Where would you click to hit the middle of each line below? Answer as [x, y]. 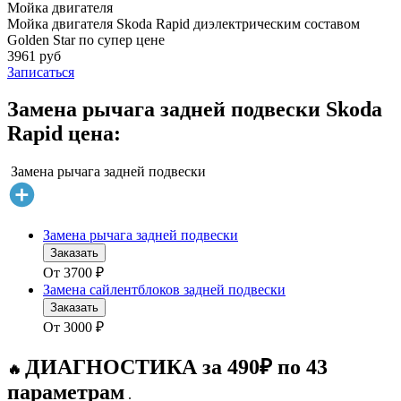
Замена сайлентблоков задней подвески [164, 290]
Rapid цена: [64, 134]
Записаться [41, 72]
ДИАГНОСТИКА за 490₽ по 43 [176, 367]
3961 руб [34, 55]
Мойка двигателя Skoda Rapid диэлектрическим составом [183, 23]
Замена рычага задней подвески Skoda [195, 110]
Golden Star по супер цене [86, 39]
